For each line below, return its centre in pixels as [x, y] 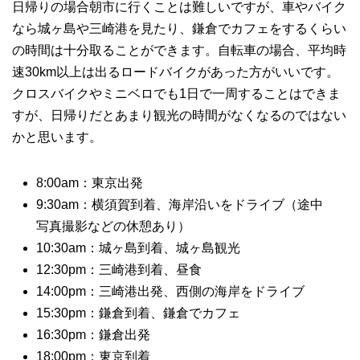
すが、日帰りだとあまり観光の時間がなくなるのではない [179, 115]
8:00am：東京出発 [90, 182]
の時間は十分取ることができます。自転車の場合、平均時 [179, 50]
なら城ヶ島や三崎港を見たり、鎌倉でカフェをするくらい [179, 28]
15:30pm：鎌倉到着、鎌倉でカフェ [138, 313]
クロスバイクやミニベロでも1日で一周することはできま [176, 93]
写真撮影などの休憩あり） [113, 226]
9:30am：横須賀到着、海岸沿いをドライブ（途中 [180, 204]
